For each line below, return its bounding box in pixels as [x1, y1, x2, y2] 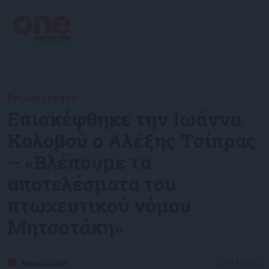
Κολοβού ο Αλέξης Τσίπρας [7, 127, 256, 153]
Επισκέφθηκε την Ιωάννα [7, 106, 241, 131]
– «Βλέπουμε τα [7, 149, 151, 175]
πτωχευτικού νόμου [7, 192, 191, 218]
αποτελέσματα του [7, 171, 176, 196]
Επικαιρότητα [7, 91, 77, 104]
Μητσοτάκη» [7, 214, 123, 240]
